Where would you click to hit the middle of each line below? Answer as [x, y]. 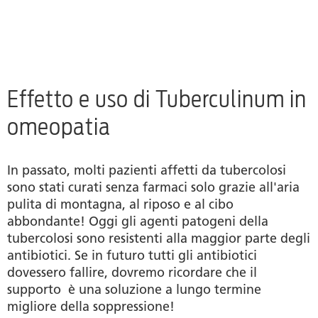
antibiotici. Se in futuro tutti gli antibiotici [132, 256]
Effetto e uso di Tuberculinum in [157, 99]
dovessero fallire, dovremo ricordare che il [132, 273]
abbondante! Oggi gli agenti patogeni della [138, 222]
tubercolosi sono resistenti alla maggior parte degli [159, 239]
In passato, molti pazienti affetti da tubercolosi [147, 171]
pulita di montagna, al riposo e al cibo [120, 205]
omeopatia [59, 127]
